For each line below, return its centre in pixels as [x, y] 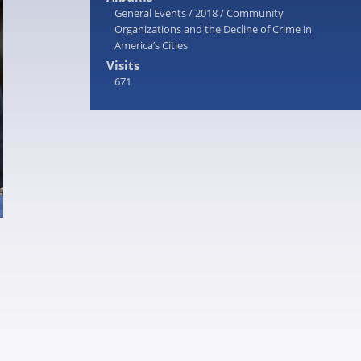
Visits [123, 65]
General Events [150, 13]
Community [255, 13]
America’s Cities [151, 45]
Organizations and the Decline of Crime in [213, 29]
